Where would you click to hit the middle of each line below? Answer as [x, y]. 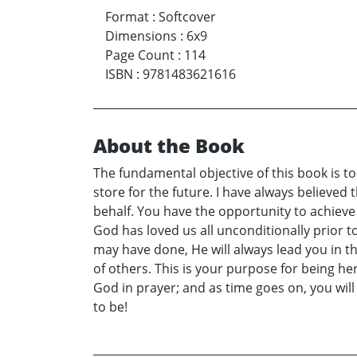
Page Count [140, 55]
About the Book [169, 146]
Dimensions [141, 36]
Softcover [187, 17]
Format [127, 17]
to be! [110, 307]
